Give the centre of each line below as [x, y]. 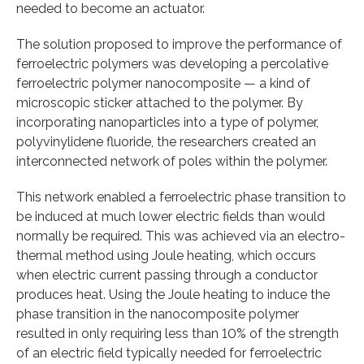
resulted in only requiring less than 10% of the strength [178, 333]
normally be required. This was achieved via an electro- [181, 236]
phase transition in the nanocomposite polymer [158, 314]
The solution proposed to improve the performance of [179, 44]
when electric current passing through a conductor [167, 275]
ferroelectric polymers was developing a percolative [172, 63]
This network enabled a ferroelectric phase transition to [181, 197]
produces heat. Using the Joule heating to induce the [173, 294]
